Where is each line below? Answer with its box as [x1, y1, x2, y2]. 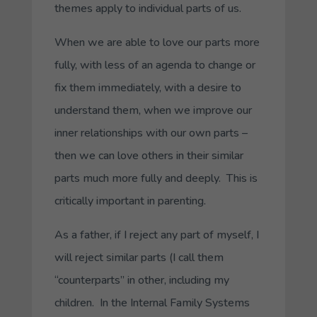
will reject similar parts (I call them [54, 249, 224, 265]
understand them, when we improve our [54, 102, 252, 118]
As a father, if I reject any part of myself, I [54, 226, 259, 243]
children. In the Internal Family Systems [54, 294, 250, 311]
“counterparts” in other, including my [54, 272, 229, 288]
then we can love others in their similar [54, 147, 243, 163]
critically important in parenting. [54, 192, 206, 209]
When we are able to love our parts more [54, 34, 260, 50]
